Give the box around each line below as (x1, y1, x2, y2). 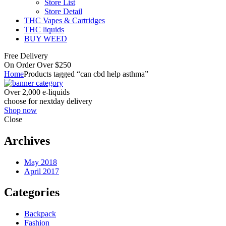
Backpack (24, 209, 56, 218)
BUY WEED (24, 34, 67, 43)
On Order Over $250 (4, 60, 71, 69)
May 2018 (24, 157, 57, 166)
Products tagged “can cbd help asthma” (24, 69, 148, 78)
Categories (4, 186, 60, 199)
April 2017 (24, 166, 59, 176)
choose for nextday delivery (4, 96, 92, 105)
